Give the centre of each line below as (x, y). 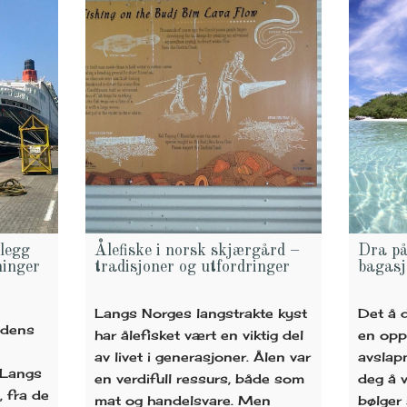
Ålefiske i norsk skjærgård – (197, 250)
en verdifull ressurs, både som (199, 378)
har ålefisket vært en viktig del (199, 334)
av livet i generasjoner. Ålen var (202, 356)
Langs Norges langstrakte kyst (200, 313)
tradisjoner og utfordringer (192, 267)
